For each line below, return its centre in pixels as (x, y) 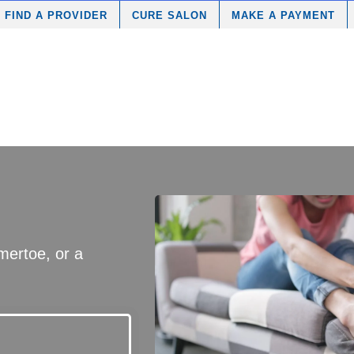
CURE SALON (169, 15)
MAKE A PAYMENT (283, 15)
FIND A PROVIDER (56, 15)
